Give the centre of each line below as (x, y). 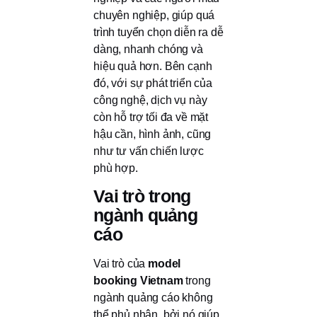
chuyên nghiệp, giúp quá (154, 15)
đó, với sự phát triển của (153, 83)
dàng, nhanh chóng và (148, 49)
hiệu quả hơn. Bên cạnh (153, 66)
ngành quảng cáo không (153, 298)
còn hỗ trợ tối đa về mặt (151, 117)
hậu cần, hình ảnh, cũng (152, 134)
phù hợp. (116, 168)
